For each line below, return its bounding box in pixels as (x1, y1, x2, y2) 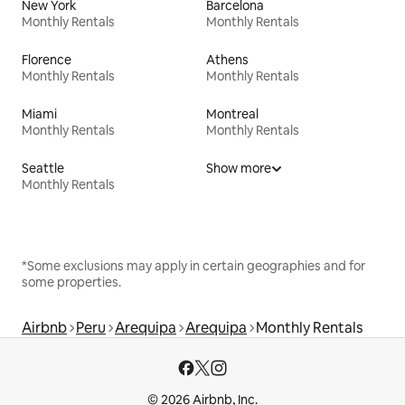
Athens (206, 51, 249, 68)
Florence (22, 51, 71, 68)
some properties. (22, 273, 121, 290)
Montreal (206, 105, 259, 122)
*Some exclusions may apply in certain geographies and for (22, 257, 365, 274)
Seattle (22, 159, 64, 176)
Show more (206, 159, 271, 176)
